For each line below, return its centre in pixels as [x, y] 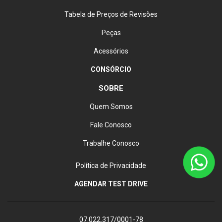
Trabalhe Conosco [111, 143]
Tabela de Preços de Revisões [111, 14]
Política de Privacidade [111, 166]
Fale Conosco [111, 125]
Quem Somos [111, 107]
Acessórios [111, 51]
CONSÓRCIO [111, 69]
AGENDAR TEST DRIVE [111, 184]
